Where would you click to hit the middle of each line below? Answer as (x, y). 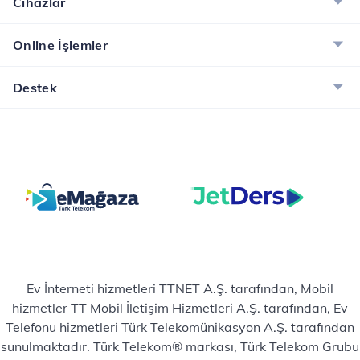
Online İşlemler (61, 45)
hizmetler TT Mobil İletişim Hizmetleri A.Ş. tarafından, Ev (180, 307)
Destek (35, 87)
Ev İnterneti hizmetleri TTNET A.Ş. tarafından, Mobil (180, 288)
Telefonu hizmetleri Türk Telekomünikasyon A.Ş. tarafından (180, 327)
